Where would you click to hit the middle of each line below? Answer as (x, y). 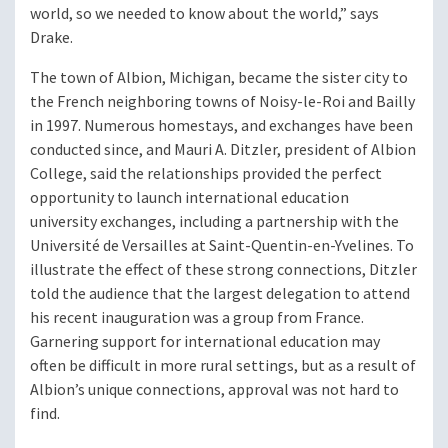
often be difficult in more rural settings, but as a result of (223, 366)
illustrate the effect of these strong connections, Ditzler (223, 270)
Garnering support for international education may (205, 342)
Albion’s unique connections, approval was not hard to (214, 390)
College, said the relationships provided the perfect (206, 174)
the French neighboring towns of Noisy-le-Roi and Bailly (222, 102)
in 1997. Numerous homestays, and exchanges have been (221, 126)
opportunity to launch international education (189, 198)
